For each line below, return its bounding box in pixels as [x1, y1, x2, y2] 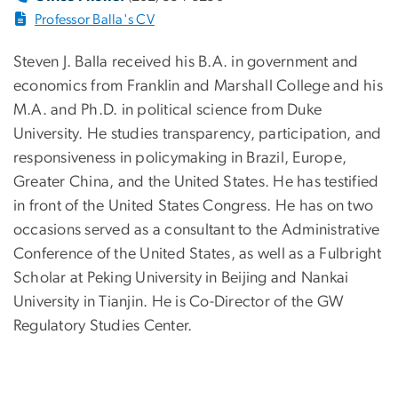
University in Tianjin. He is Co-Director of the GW [13, 294, 345, 311]
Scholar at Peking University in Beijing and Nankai [13, 270, 349, 287]
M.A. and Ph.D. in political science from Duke [13, 102, 322, 119]
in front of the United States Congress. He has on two [13, 198, 374, 215]
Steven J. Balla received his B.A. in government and [13, 54, 359, 71]
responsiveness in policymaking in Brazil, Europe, [13, 150, 347, 167]
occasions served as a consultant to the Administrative [13, 222, 380, 239]
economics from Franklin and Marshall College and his [13, 78, 383, 95]
